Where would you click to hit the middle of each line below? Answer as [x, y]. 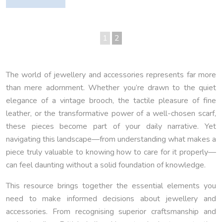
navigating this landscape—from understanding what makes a [111, 139]
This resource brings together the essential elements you [111, 186]
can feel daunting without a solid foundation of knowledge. [106, 165]
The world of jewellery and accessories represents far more [111, 75]
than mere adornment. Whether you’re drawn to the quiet [111, 88]
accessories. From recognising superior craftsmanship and [111, 212]
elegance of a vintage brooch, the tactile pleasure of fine [111, 101]
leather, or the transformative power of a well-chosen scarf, [111, 114]
